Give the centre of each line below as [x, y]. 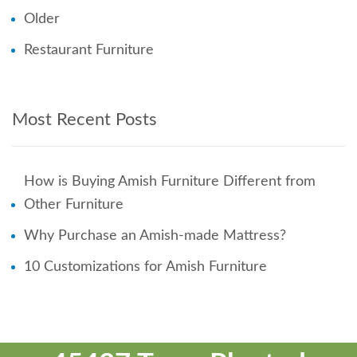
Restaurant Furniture [89, 51]
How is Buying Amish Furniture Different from [170, 182]
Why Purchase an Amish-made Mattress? [155, 236]
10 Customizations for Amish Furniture [145, 267]
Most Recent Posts [84, 120]
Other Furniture [74, 205]
